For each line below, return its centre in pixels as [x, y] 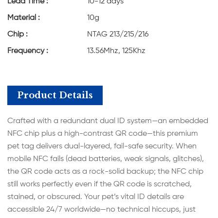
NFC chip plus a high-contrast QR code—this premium [103, 134]
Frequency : [28, 51]
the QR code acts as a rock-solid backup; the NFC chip [105, 172]
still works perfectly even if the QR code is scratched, [100, 184]
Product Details [55, 95]
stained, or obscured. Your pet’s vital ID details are [96, 197]
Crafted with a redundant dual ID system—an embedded [108, 121]
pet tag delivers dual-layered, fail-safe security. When [102, 146]
